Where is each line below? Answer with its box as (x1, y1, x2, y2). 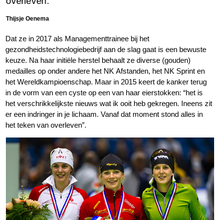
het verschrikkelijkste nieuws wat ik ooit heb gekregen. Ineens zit (5, 99, 213, 108)
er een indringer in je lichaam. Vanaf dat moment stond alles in (5, 110, 203, 119)
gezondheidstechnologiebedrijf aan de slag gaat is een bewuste (5, 45, 207, 54)
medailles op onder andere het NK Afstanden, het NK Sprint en (5, 67, 205, 76)
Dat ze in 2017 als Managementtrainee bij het (5, 34, 150, 43)
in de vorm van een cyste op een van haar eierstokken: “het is (5, 88, 203, 97)
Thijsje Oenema (6, 15, 49, 23)
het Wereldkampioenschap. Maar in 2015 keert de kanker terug (5, 78, 207, 86)
